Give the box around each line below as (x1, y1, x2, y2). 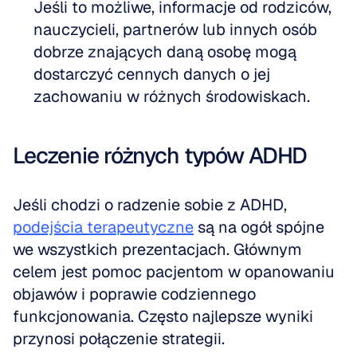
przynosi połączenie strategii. (13, 328, 225, 349)
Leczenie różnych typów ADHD (13, 141, 307, 170)
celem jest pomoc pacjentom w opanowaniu (13, 261, 335, 282)
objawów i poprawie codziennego (13, 284, 256, 304)
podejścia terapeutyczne (13, 217, 194, 237)
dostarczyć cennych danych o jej (33, 64, 270, 84)
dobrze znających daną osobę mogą (33, 41, 296, 62)
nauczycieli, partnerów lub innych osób (33, 19, 317, 40)
